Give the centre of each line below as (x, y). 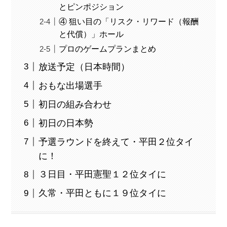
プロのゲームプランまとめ (108, 48)
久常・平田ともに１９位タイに (103, 193)
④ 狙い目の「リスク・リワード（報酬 (129, 21)
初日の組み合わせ (75, 104)
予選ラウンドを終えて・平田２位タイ (116, 142)
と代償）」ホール (91, 34)
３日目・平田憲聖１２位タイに (103, 175)
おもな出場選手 (71, 85)
